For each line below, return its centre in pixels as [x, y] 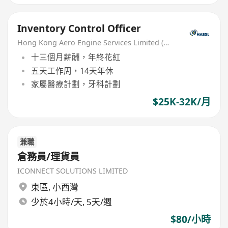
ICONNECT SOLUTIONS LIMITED [73, 171]
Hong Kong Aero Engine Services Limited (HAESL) [166, 42]
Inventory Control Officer [79, 29]
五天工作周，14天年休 [72, 70]
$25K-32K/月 [181, 102]
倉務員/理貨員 [49, 157]
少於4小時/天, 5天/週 [71, 202]
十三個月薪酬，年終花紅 [76, 57]
